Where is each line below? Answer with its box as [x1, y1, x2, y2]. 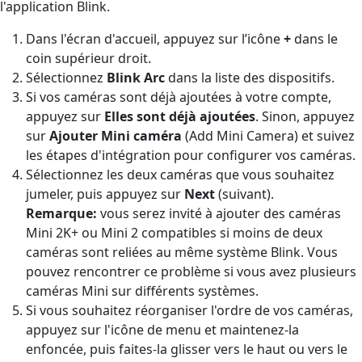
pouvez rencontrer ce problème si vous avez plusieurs [26, 262, 356, 280]
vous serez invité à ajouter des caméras [100, 204, 341, 222]
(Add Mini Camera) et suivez [182, 126, 355, 145]
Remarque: [26, 204, 97, 222]
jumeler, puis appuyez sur [26, 184, 184, 203]
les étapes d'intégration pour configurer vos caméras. [26, 145, 356, 164]
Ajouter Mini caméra [49, 126, 182, 145]
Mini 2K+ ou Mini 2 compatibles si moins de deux [26, 223, 322, 242]
